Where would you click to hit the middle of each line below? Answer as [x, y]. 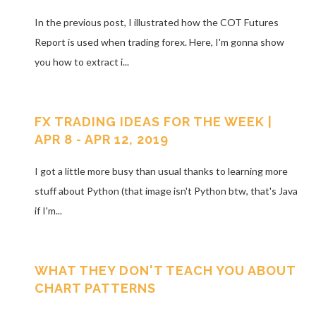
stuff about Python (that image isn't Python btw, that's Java [166, 190]
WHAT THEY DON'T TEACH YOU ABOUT [165, 270]
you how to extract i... [81, 62]
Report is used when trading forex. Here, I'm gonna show [159, 42]
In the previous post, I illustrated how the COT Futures [156, 23]
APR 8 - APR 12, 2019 [101, 140]
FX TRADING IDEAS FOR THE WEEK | [153, 122]
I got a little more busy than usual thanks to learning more [161, 171]
